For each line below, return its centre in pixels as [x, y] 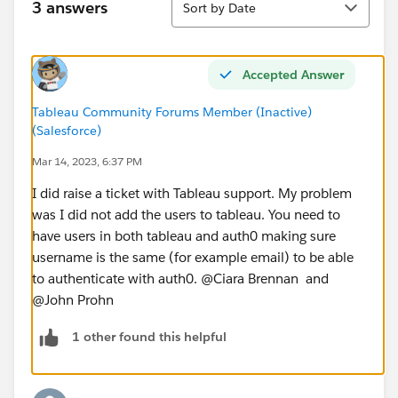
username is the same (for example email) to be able [193, 257]
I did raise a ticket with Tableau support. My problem [192, 193]
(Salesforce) [67, 130]
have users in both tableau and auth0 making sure [184, 235]
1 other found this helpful [149, 337]
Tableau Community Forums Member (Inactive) [172, 111]
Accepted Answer [293, 74]
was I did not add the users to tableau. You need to [186, 214]
